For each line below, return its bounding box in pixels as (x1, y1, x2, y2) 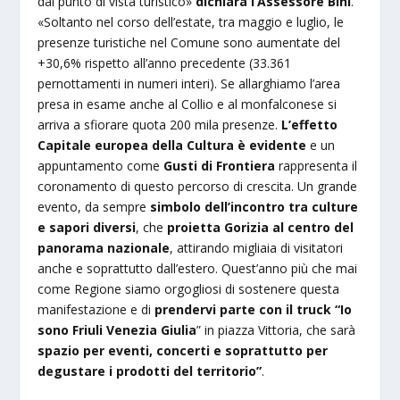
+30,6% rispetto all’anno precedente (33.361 (37, 54, 292, 72)
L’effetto (281, 116, 338, 134)
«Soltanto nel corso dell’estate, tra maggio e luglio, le (37, 13, 345, 31)
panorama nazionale (37, 239, 171, 257)
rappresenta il (275, 157, 358, 175)
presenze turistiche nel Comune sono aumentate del (37, 34, 341, 52)
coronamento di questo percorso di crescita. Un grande (37, 178, 358, 196)
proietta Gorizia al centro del (167, 219, 354, 237)
